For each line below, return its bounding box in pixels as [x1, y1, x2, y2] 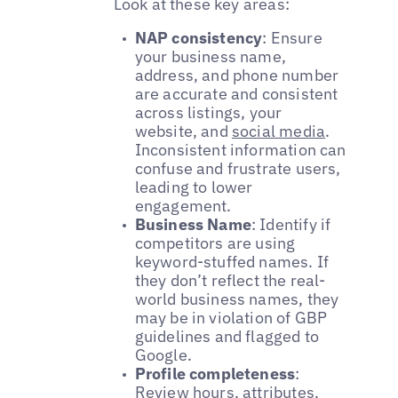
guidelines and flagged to [134, 326, 320, 347]
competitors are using [134, 233, 296, 254]
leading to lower [134, 177, 253, 198]
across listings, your [134, 102, 283, 123]
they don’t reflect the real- [134, 270, 326, 291]
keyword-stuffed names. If [134, 251, 330, 273]
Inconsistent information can [134, 139, 346, 161]
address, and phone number [134, 65, 339, 86]
